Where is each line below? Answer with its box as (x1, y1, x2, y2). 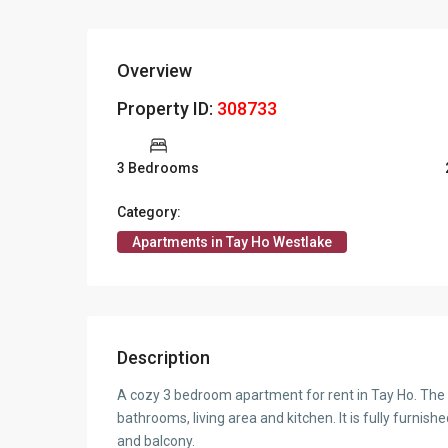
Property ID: (117, 98, 217, 120)
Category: (117, 204, 181, 221)
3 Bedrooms (117, 160, 199, 177)
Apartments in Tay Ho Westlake (132, 234, 332, 251)
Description (117, 347, 210, 369)
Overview (117, 60, 192, 82)
